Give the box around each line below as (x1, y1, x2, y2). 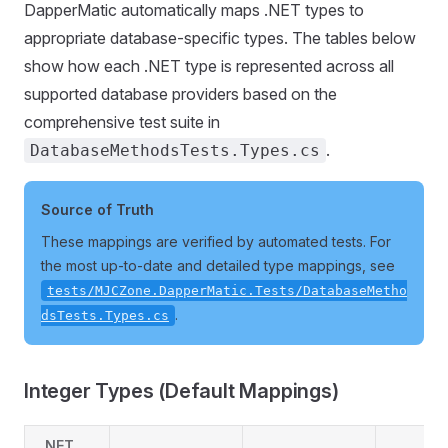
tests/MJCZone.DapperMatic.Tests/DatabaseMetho (47, 283, 407, 298)
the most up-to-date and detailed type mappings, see (41, 257, 395, 274)
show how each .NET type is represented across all (24, 56, 394, 76)
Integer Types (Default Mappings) (24, 379, 339, 403)
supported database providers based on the (24, 84, 337, 104)
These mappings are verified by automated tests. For (41, 233, 391, 250)
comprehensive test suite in (24, 112, 220, 132)
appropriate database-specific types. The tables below (24, 28, 416, 48)
